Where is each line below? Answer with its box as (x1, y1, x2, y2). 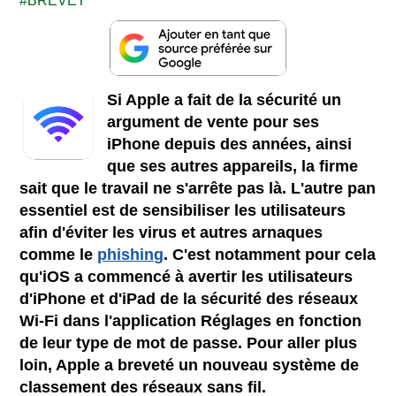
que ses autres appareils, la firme (107, 156, 359, 175)
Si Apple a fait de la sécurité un (107, 90, 342, 109)
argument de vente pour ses (107, 112, 320, 131)
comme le (19, 245, 98, 263)
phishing (97, 245, 164, 263)
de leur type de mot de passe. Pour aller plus (19, 333, 358, 352)
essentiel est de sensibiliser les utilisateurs (19, 201, 346, 219)
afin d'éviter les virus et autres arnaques (19, 223, 324, 241)
